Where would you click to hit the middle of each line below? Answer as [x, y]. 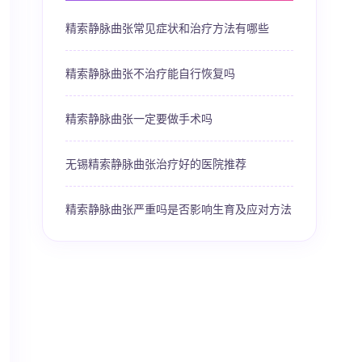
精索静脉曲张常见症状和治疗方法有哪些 [167, 27]
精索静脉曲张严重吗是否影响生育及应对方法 [179, 208]
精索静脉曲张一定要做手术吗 [139, 118]
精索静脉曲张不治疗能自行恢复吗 [150, 73]
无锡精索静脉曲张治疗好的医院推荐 [156, 163]
